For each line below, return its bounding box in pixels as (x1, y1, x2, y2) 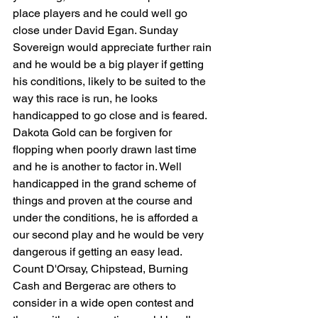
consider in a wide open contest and (13, 296, 197, 309)
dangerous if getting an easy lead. (13, 245, 185, 258)
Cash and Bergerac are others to (13, 279, 179, 292)
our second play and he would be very (13, 228, 207, 241)
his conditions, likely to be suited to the (13, 75, 209, 88)
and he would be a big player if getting (13, 57, 207, 71)
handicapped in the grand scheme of (13, 177, 199, 190)
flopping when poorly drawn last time (13, 143, 199, 156)
